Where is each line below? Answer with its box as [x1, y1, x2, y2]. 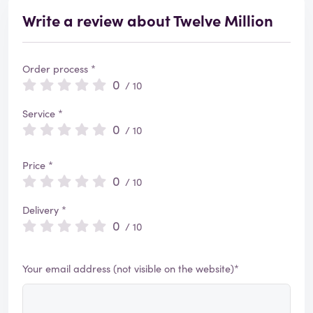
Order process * [22, 61, 96, 76]
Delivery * [22, 203, 66, 217]
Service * [22, 106, 63, 121]
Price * [22, 158, 53, 173]
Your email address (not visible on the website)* [22, 261, 239, 276]
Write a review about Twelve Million [22, 9, 273, 31]
